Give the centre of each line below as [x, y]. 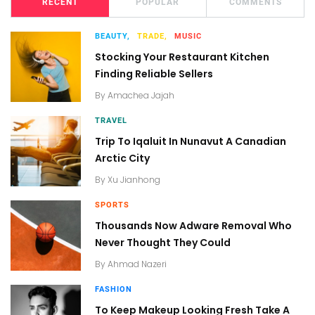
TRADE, [152, 36]
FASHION [114, 289]
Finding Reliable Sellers [154, 74]
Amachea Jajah [141, 95]
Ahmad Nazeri [137, 264]
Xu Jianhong [134, 180]
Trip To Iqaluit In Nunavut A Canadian [191, 141]
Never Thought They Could [163, 243]
